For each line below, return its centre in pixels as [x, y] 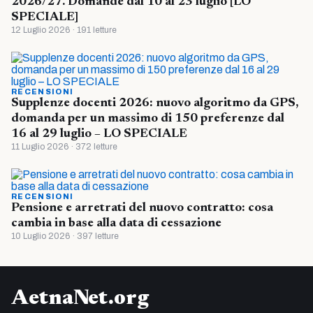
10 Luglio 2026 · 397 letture [65, 236]
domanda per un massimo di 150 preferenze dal [148, 118]
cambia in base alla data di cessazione [116, 223]
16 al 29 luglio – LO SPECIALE [99, 134]
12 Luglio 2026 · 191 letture [64, 30]
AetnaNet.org [80, 299]
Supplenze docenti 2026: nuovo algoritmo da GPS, [155, 103]
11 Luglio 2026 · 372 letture [64, 146]
